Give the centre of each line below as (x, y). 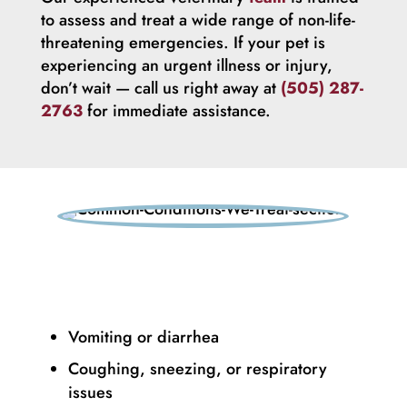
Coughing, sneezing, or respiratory (197, 368)
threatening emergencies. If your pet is (183, 42)
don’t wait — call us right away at (160, 88)
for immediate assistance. (176, 110)
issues (90, 392)
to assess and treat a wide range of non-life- (198, 20)
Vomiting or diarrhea (143, 337)
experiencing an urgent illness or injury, (186, 65)
